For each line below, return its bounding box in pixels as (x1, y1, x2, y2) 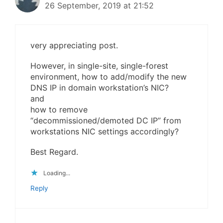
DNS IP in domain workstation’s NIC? (30, 82, 169, 93)
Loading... (43, 169, 70, 177)
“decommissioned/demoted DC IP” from (30, 115, 181, 125)
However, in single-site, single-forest (30, 60, 168, 71)
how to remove (30, 104, 88, 114)
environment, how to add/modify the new (30, 71, 187, 82)
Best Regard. (30, 146, 78, 157)
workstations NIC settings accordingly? (30, 126, 179, 136)
